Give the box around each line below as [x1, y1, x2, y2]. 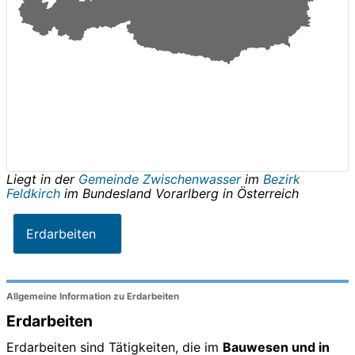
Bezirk [263, 170, 300, 187]
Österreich [237, 185, 299, 201]
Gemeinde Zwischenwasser [78, 170, 245, 187]
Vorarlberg [155, 185, 219, 201]
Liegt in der [6, 170, 78, 187]
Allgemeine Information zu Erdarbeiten [6, 291, 179, 303]
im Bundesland [60, 185, 155, 201]
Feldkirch [6, 185, 60, 201]
